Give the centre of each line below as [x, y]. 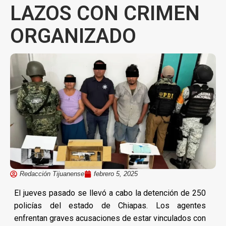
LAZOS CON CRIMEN [105, 13]
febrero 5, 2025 [116, 174]
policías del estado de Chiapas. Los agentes [110, 206]
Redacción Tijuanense [52, 174]
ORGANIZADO [73, 36]
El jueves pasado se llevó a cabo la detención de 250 [110, 193]
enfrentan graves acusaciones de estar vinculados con [110, 218]
